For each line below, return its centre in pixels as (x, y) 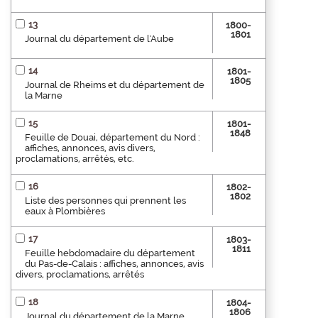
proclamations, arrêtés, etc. (75, 159)
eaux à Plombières (65, 212)
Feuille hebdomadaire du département (110, 253)
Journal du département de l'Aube (99, 39)
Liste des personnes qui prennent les (105, 201)
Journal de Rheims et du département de (115, 85)
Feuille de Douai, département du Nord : (113, 138)
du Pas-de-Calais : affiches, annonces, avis (114, 264)
